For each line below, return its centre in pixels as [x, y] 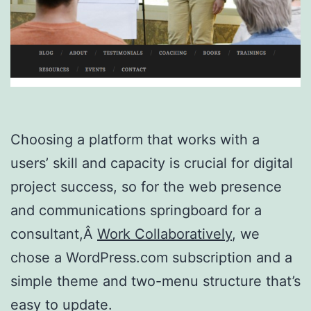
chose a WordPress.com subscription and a [151, 258]
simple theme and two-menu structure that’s [155, 281]
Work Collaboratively [165, 234]
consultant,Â [54, 234]
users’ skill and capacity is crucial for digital [152, 163]
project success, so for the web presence [146, 187]
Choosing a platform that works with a [135, 140]
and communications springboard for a [136, 211]
